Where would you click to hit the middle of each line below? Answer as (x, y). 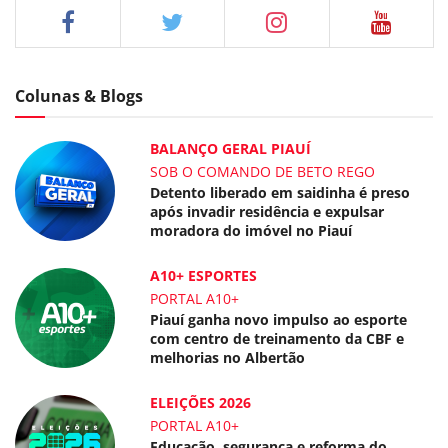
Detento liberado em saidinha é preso (280, 192)
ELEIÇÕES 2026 (201, 402)
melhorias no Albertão (228, 357)
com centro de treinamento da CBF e (277, 338)
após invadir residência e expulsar (267, 211)
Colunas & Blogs (79, 95)
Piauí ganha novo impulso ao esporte (279, 319)
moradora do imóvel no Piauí (251, 230)
